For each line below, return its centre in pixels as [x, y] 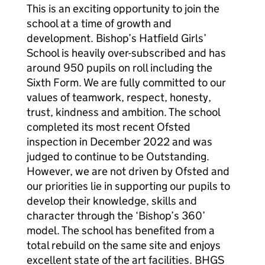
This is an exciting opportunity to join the [123, 9]
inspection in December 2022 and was [119, 142]
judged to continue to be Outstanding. [118, 156]
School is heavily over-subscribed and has [126, 53]
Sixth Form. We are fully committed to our [126, 83]
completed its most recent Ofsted [109, 127]
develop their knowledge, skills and [112, 201]
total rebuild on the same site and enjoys [124, 245]
